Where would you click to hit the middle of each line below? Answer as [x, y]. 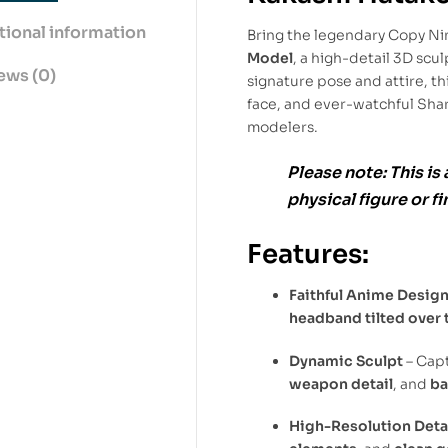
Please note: [336, 172]
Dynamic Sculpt [346, 360]
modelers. [282, 126]
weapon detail [341, 383]
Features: [308, 254]
